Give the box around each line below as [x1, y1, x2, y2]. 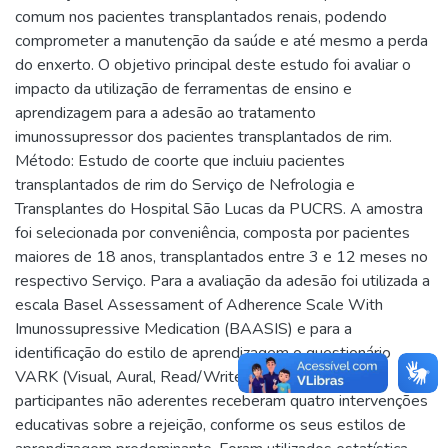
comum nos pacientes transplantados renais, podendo [15, 5, 387, 28]
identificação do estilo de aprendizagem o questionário [15, 341, 391, 364]
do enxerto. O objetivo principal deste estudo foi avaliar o [15, 53, 411, 76]
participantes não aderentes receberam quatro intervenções [15, 389, 428, 412]
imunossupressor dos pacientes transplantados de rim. [15, 125, 392, 148]
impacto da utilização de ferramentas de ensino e [15, 77, 352, 100]
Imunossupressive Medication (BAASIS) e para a [15, 317, 352, 340]
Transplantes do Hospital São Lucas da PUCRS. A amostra [15, 197, 423, 220]
